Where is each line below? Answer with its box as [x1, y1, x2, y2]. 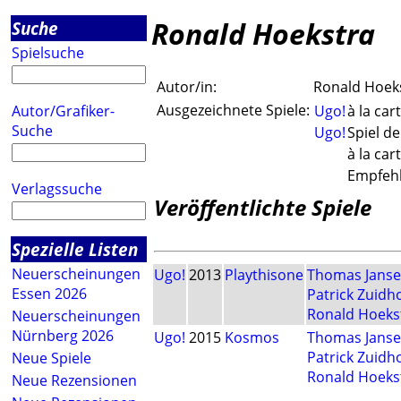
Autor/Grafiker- [12, 101, 115, 121]
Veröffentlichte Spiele [154, 192, 371, 223]
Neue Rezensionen [12, 371, 137, 390]
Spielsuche [12, 43, 84, 63]
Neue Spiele [12, 348, 91, 368]
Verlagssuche [12, 179, 102, 199]
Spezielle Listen [12, 237, 138, 261]
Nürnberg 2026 [12, 326, 114, 346]
